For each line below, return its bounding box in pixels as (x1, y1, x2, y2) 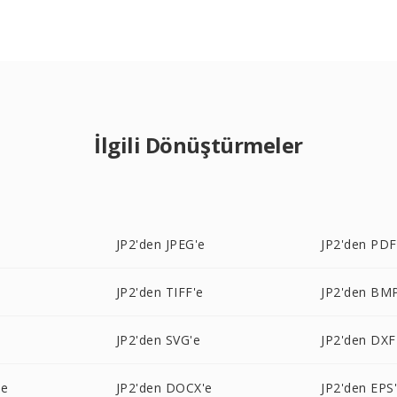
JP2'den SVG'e (115, 331, 201, 348)
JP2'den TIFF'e (115, 284, 204, 300)
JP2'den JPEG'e (115, 236, 206, 253)
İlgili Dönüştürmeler (94, 130, 303, 160)
